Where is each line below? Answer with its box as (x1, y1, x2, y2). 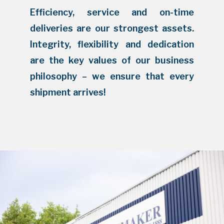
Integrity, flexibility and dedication (30, 39, 194, 50)
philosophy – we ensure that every (30, 71, 194, 82)
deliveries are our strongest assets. (30, 23, 194, 34)
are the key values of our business (30, 55, 194, 66)
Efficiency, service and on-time (30, 7, 194, 18)
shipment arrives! (30, 87, 105, 98)
